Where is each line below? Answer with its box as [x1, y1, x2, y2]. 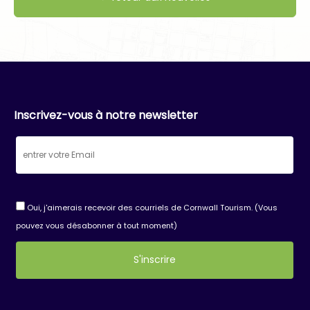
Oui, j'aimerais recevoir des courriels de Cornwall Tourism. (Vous [24, 201, 277, 213]
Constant [15, 277, 66, 294]
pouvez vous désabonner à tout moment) [15, 219, 177, 231]
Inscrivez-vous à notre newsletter [14, 107, 198, 123]
